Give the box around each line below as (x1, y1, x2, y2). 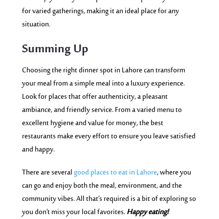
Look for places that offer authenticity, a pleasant (22, 90, 168, 103)
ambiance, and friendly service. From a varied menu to (22, 104, 182, 116)
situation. (22, 18, 50, 31)
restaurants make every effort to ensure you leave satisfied (22, 130, 196, 143)
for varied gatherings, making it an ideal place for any (22, 5, 179, 18)
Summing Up (22, 39, 88, 60)
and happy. (22, 143, 55, 156)
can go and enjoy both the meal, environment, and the (22, 179, 182, 192)
